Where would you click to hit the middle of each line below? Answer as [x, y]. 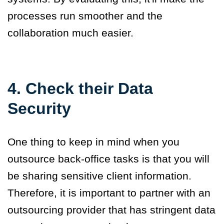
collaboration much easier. [70, 33]
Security [39, 109]
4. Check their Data [80, 89]
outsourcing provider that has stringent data [111, 210]
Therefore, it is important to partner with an [109, 193]
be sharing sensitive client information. [99, 176]
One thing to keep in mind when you [93, 142]
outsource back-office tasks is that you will [108, 159]
